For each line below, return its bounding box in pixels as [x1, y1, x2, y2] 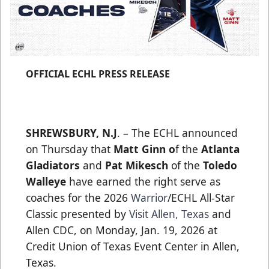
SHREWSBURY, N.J [26, 125, 117, 140]
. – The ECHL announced [117, 125, 238, 140]
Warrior [131, 190, 168, 205]
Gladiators [26, 157, 80, 172]
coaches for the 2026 [26, 190, 131, 205]
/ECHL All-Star [168, 190, 235, 205]
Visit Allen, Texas [129, 206, 209, 221]
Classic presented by [26, 206, 129, 221]
